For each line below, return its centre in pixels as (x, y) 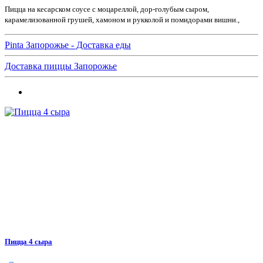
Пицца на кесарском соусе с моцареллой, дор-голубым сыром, (107, 9)
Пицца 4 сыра (28, 242)
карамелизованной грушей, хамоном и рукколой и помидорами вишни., (122, 20)
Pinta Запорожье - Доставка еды (68, 45)
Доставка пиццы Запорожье (61, 66)
